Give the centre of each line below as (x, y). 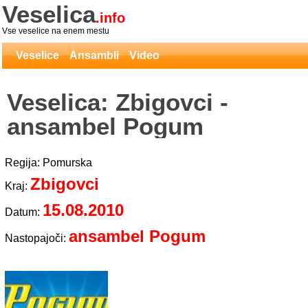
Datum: (24, 212)
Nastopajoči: (37, 238)
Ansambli (94, 55)
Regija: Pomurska (48, 163)
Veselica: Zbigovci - (118, 102)
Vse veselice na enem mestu (56, 31)
